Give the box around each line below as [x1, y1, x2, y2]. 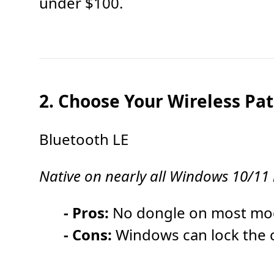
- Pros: [64, 202, 109, 223]
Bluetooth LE [39, 129, 128, 149]
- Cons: [64, 224, 112, 245]
